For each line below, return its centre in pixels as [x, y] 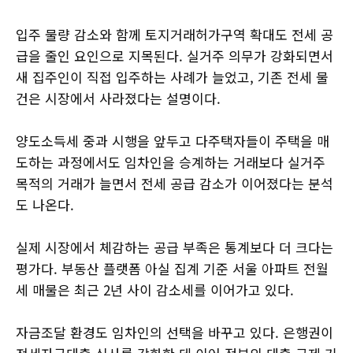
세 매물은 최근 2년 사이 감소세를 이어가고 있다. [155, 289]
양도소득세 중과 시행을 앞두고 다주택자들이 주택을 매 [173, 140]
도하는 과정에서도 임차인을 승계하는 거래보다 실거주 [171, 162]
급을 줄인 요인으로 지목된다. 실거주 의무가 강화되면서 [175, 55]
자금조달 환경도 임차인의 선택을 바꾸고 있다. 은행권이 [175, 332]
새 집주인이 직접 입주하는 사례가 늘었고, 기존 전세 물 [172, 76]
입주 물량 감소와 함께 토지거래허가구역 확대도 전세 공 [175, 34]
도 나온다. [45, 204]
